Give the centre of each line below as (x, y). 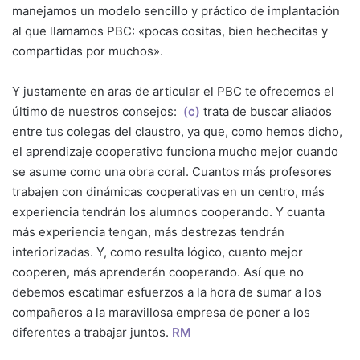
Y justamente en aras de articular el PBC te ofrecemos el (173, 92)
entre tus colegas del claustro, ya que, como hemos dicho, (177, 132)
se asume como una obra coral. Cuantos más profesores (172, 172)
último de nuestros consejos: (96, 112)
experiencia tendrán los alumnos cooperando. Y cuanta (168, 212)
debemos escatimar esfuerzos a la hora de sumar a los (167, 292)
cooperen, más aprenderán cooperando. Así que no (158, 272)
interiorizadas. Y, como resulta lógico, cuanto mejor (157, 252)
